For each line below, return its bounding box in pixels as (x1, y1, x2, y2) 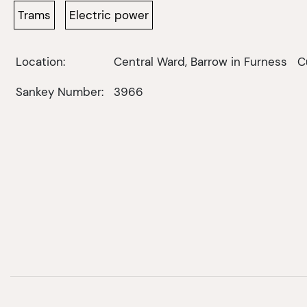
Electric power (69, 8, 149, 22)
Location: (15, 54, 65, 69)
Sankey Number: (15, 84, 103, 99)
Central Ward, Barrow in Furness (113, 54, 287, 69)
